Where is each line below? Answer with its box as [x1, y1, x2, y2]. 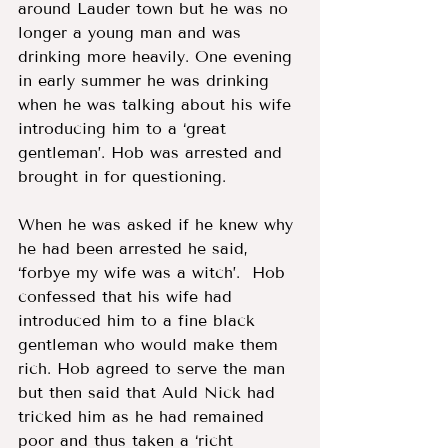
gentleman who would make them [18, 334, 284, 354]
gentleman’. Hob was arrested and [18, 142, 288, 162]
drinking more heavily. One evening [18, 46, 298, 66]
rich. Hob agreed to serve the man [18, 358, 291, 378]
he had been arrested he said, [18, 238, 254, 258]
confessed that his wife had [18, 286, 238, 306]
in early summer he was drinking [18, 70, 275, 90]
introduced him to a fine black [18, 310, 261, 330]
